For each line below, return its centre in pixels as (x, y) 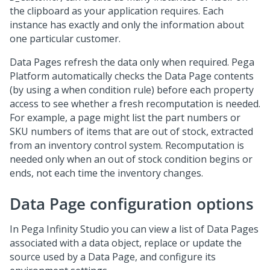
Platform (30, 76)
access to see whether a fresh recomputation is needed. (135, 104)
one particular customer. (65, 39)
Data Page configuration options (132, 204)
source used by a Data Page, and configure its (113, 257)
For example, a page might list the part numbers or (125, 118)
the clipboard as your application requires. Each (117, 11)
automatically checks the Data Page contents (152, 76)
